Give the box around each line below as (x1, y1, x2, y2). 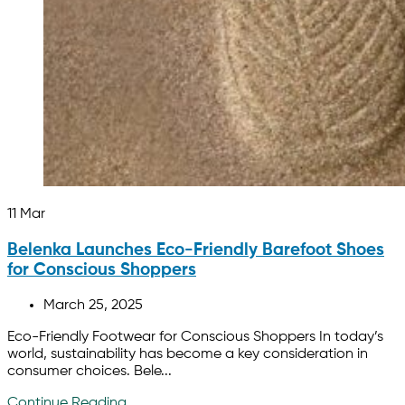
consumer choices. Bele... (7, 363, 172, 379)
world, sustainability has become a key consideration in (7, 346, 368, 362)
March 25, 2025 (43, 297, 143, 313)
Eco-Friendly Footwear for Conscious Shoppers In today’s (7, 329, 383, 344)
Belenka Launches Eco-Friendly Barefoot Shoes (7, 241, 384, 259)
